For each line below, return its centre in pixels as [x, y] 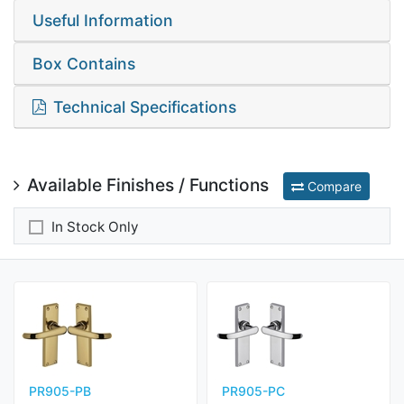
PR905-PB [60, 391]
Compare [333, 186]
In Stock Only [95, 227]
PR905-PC [253, 391]
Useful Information [103, 20]
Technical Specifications [145, 107]
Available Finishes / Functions [148, 184]
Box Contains [84, 64]
